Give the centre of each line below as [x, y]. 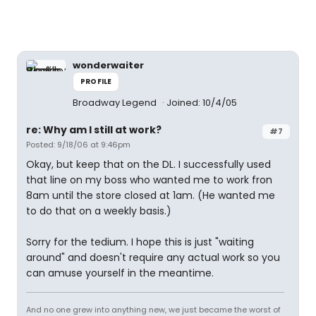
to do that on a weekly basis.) [99, 211]
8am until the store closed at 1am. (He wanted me [151, 195]
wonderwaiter [108, 65]
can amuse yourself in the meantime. [120, 273]
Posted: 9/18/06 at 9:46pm [78, 145]
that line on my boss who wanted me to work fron [149, 180]
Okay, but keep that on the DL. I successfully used [148, 164]
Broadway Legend [116, 103]
